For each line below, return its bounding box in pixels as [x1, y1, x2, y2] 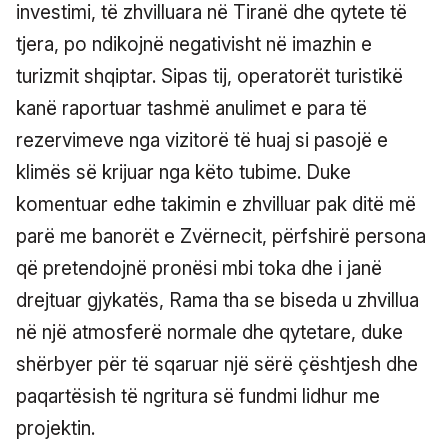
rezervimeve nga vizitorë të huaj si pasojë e [16, 128, 388, 152]
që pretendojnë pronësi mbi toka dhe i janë [16, 256, 382, 280]
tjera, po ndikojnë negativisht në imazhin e [16, 32, 372, 56]
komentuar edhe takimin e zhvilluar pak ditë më [16, 192, 416, 216]
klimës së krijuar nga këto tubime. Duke [16, 160, 351, 184]
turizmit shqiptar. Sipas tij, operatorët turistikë [16, 64, 403, 88]
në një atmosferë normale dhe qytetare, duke [16, 320, 403, 344]
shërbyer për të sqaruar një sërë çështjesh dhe [16, 352, 418, 376]
